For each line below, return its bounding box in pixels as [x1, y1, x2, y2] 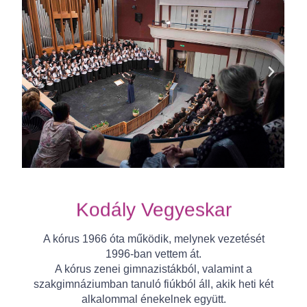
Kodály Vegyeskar [75, 199, 232, 221]
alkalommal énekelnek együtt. [81, 293, 226, 306]
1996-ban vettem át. [106, 248, 201, 260]
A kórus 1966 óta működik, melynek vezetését [42, 233, 265, 245]
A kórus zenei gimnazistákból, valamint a [55, 263, 252, 275]
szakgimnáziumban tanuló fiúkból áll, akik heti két [34, 278, 273, 291]
